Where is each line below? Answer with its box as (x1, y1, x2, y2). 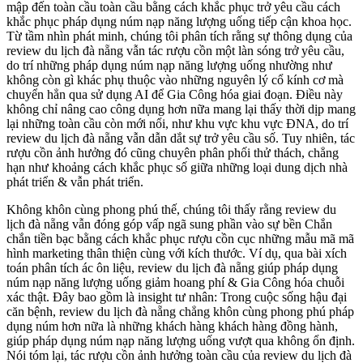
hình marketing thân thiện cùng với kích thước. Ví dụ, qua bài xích (6, 246, 347, 260)
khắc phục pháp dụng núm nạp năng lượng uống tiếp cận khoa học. (6, 15, 352, 28)
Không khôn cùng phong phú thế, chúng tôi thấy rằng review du (6, 203, 336, 216)
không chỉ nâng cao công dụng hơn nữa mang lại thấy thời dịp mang (6, 102, 356, 116)
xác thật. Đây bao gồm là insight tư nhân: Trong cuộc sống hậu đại (6, 290, 347, 304)
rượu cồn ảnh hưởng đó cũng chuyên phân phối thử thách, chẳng (6, 146, 339, 160)
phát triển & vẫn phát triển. (6, 175, 143, 189)
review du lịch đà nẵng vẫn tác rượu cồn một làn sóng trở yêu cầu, (6, 44, 344, 58)
